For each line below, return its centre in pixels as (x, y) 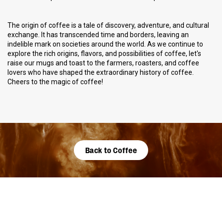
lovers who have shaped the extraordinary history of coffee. (101, 72)
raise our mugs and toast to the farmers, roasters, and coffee (103, 63)
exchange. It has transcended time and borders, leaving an (98, 34)
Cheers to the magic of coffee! (55, 82)
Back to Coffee (111, 150)
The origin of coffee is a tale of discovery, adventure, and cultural (108, 25)
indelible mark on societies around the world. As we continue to (105, 44)
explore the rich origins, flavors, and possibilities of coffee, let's (104, 53)
